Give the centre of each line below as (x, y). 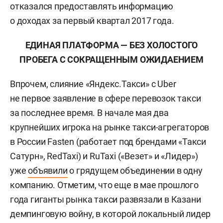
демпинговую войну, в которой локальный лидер (111, 214)
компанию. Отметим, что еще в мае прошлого (104, 185)
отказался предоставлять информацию (92, 6)
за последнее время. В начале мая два (89, 113)
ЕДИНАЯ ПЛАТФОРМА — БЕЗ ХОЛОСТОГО (111, 45)
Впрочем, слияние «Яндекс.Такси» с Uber (93, 84)
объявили (48, 170)
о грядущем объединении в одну (135, 170)
